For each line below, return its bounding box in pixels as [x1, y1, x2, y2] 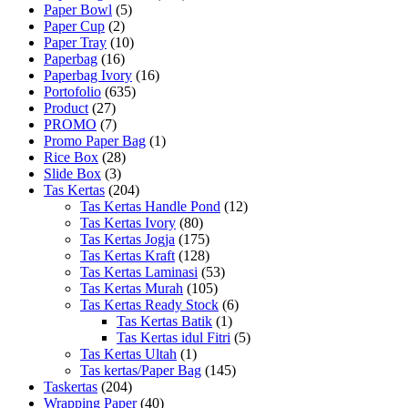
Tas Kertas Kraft [80, 247, 175, 263]
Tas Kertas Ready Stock [80, 296, 219, 312]
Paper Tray [44, 34, 107, 50]
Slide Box [44, 165, 101, 181]
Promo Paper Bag [44, 132, 146, 148]
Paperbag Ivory [44, 66, 132, 83]
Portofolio [44, 83, 101, 99]
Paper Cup [44, 17, 105, 34]
